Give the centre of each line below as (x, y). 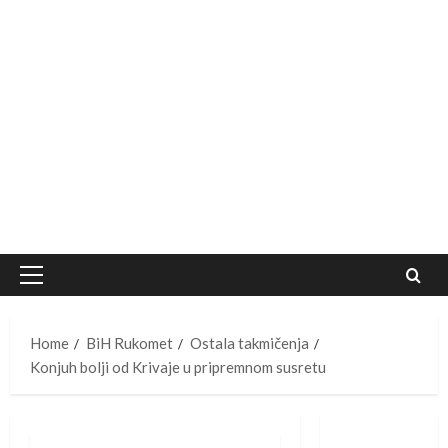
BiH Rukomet (129, 343)
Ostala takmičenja (249, 343)
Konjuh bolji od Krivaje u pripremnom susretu (178, 367)
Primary (57, 285)
